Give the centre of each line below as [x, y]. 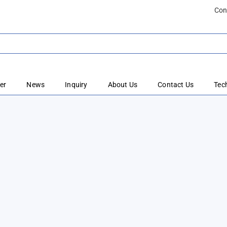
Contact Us [176, 85]
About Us [123, 85]
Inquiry [76, 85]
